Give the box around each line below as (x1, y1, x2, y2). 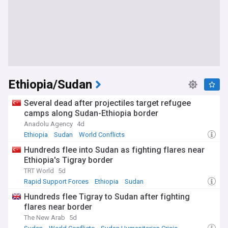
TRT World (24, 167, 54, 175)
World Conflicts (79, 131, 125, 138)
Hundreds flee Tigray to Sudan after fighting (24, 192, 190, 202)
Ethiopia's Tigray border (24, 155, 113, 165)
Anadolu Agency (24, 120, 73, 128)
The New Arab (24, 214, 65, 221)
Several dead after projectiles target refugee (24, 98, 191, 108)
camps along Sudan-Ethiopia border (24, 108, 158, 118)
